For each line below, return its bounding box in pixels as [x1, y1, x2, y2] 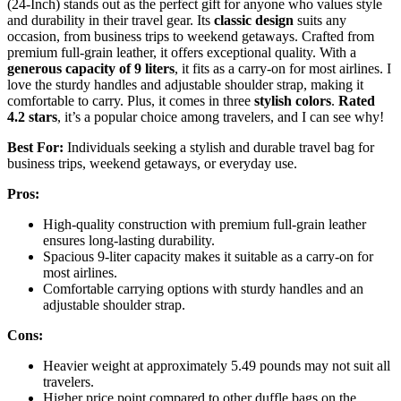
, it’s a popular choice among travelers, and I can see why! [57, 108, 384, 124]
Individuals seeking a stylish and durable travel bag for [64, 139, 374, 155]
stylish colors [254, 92, 331, 108]
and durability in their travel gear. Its [7, 12, 214, 28]
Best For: [7, 139, 64, 155]
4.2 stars [7, 108, 57, 124]
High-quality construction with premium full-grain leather [43, 216, 366, 232]
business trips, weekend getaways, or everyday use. [7, 155, 297, 171]
